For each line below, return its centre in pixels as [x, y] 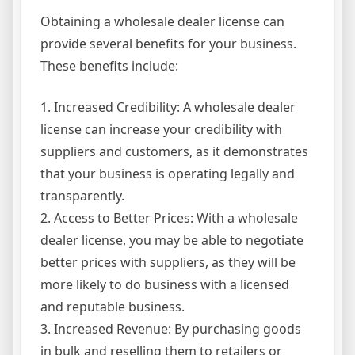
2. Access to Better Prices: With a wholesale [169, 218]
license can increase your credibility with [161, 130]
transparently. [82, 196]
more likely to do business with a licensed [165, 285]
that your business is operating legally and [168, 174]
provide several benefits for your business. [168, 44]
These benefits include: [109, 66]
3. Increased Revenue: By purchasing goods [171, 329]
